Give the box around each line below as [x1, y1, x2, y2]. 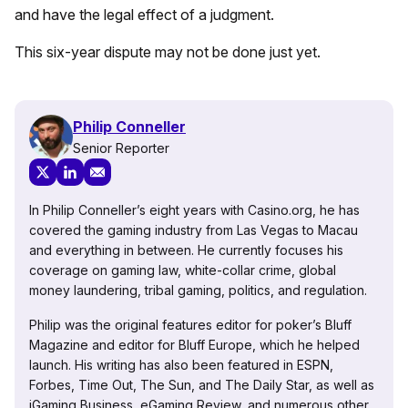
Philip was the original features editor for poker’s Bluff [29, 317, 352, 333]
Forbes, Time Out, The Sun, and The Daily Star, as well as [29, 377, 374, 393]
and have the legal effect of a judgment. [15, 5, 274, 25]
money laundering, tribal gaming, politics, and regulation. [29, 282, 367, 299]
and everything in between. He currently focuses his [29, 242, 343, 259]
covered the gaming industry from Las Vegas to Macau [29, 222, 358, 239]
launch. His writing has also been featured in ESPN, [29, 357, 333, 373]
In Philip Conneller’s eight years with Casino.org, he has [29, 202, 360, 219]
